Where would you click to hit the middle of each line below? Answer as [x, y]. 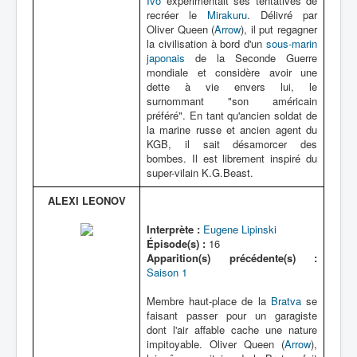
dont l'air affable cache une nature [232, 330]
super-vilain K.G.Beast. [200, 173]
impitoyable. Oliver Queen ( [216, 344]
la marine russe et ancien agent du [232, 129]
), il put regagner [279, 29]
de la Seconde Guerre [251, 58]
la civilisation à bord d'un [206, 43]
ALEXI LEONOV [86, 200]
